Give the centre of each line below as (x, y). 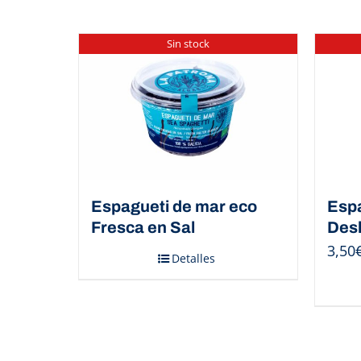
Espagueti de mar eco (174, 206)
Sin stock (188, 43)
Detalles (194, 258)
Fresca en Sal (143, 227)
